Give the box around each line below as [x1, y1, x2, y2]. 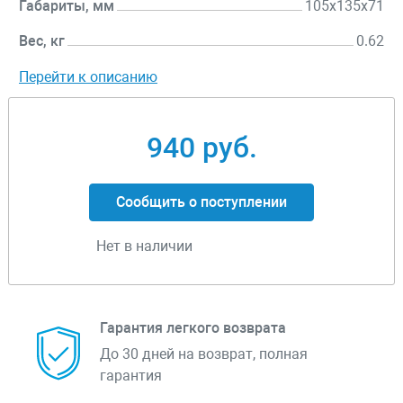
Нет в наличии [96, 237, 193, 255]
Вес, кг [19, 32, 65, 50]
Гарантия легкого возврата [100, 319, 286, 337]
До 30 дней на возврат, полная [100, 345, 308, 363]
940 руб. [146, 130, 257, 166]
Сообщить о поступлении [116, 193, 287, 211]
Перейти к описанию [19, 68, 157, 86]
